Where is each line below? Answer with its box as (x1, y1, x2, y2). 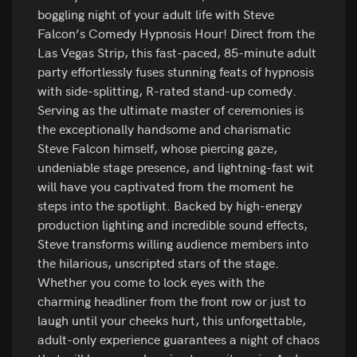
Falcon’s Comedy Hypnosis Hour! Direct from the (37, 24, 315, 42)
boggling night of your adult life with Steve (37, 5, 274, 23)
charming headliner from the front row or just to (37, 292, 306, 310)
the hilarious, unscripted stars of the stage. (37, 253, 279, 272)
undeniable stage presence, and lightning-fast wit (37, 158, 314, 176)
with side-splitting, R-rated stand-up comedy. (37, 81, 296, 100)
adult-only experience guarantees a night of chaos (37, 330, 320, 348)
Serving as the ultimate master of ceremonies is (37, 100, 304, 119)
